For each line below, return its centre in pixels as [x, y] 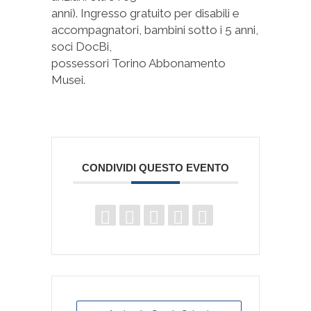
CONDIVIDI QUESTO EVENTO [155, 168]
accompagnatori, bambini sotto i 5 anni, [155, 30]
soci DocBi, [82, 47]
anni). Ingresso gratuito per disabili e [145, 13]
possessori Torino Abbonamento [138, 63]
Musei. [68, 80]
